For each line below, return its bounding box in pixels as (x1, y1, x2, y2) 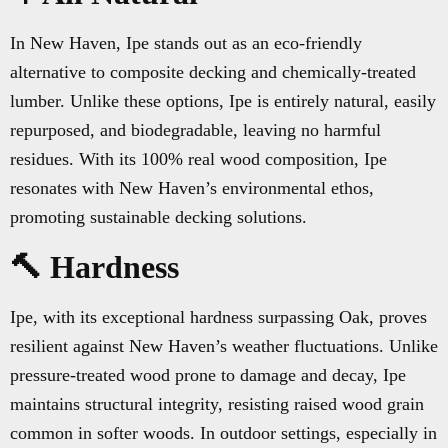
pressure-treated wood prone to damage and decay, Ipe (10, 365, 406, 386)
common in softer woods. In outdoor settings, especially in (10, 423, 437, 444)
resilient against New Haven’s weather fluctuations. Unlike (10, 336, 438, 357)
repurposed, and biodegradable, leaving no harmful (10, 120, 381, 141)
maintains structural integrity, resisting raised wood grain (10, 394, 424, 415)
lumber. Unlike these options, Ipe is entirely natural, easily (10, 91, 436, 112)
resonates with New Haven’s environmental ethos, (10, 178, 374, 199)
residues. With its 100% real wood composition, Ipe (10, 149, 387, 170)
